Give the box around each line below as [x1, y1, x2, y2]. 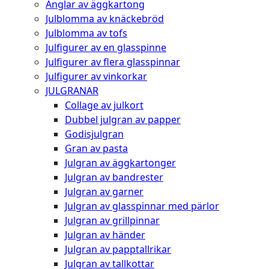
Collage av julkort [65, 98, 144, 112]
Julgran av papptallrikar [65, 242, 171, 256]
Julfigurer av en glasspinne [46, 40, 166, 54]
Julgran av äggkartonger [65, 156, 176, 169]
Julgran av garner [65, 184, 144, 198]
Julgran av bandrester [65, 170, 163, 184]
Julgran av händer [65, 228, 145, 241]
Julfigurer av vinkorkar [46, 69, 147, 83]
